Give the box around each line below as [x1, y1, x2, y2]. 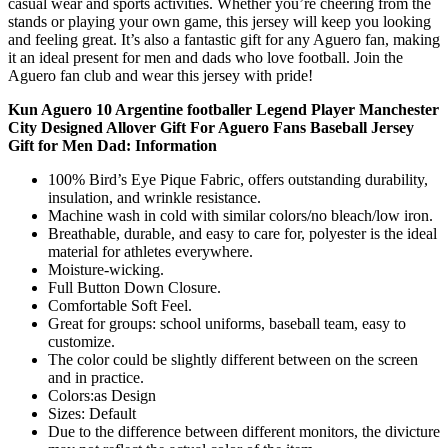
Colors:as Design [48, 386, 156, 404]
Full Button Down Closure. [48, 278, 221, 296]
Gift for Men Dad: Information [8, 136, 217, 154]
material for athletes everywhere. [48, 242, 253, 260]
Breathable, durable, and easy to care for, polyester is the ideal [48, 224, 437, 242]
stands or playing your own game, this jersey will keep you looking [8, 12, 431, 30]
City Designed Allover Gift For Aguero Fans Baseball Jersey [8, 118, 414, 136]
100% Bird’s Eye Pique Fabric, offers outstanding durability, [48, 170, 428, 188]
